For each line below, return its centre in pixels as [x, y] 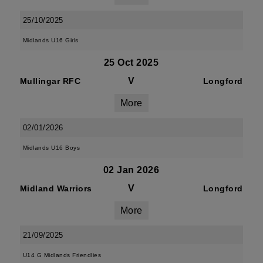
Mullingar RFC [50, 81]
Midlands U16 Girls [50, 40]
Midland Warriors [56, 188]
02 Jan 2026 [131, 170]
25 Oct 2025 [131, 63]
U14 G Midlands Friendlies [62, 255]
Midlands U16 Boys [51, 148]
